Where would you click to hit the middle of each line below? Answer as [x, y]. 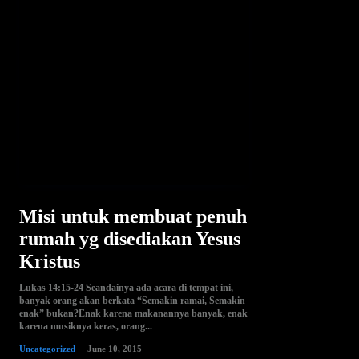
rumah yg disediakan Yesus [130, 238]
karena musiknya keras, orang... [86, 326]
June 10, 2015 [115, 348]
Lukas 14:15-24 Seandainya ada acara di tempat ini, [126, 287]
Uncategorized [47, 348]
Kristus [50, 261]
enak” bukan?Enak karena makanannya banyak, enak [133, 313]
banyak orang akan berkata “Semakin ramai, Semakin [132, 300]
